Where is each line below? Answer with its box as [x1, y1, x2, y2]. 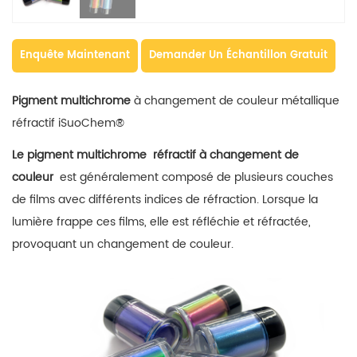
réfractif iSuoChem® [12, 114, 124, 132]
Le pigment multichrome [12, 146, 153, 164]
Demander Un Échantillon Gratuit [149, 47, 328, 64]
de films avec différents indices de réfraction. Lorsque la [12, 190, 318, 209]
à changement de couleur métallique [131, 92, 339, 110]
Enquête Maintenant [20, 47, 130, 64]
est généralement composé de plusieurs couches [57, 168, 333, 186]
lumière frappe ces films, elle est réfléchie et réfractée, [12, 213, 311, 231]
